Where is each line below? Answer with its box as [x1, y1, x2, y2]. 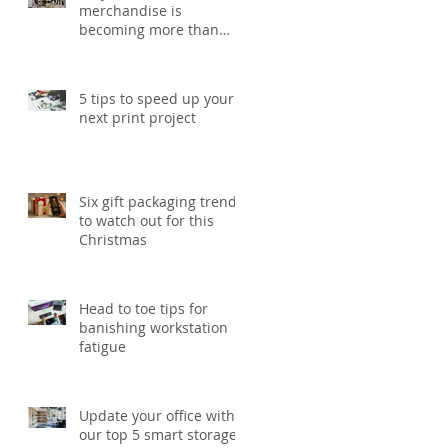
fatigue [79, 336, 126, 356]
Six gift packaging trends [79, 191, 244, 211]
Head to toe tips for [79, 298, 208, 318]
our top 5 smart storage [79, 424, 237, 444]
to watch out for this [79, 210, 214, 230]
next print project [79, 107, 196, 127]
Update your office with [79, 405, 235, 425]
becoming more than [79, 19, 219, 39]
